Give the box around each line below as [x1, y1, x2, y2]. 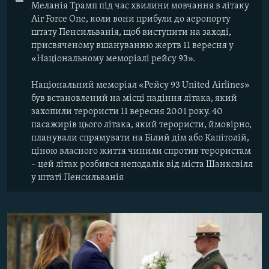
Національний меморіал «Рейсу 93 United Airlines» [31, 80, 250, 90]
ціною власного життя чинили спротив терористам [31, 146, 251, 156]
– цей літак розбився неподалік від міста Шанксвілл [31, 159, 253, 169]
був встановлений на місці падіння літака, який [31, 93, 237, 103]
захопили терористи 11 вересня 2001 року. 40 [31, 106, 223, 116]
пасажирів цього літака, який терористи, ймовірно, [31, 119, 252, 130]
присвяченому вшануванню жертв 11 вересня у [31, 40, 234, 50]
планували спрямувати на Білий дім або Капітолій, [31, 133, 249, 143]
